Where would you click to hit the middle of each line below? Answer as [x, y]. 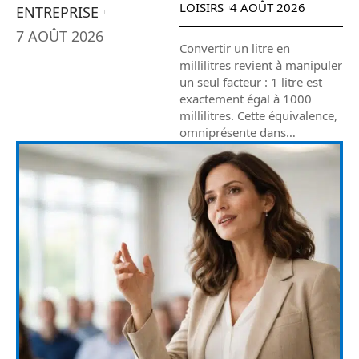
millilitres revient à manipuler [261, 65]
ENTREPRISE [57, 12]
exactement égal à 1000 [246, 99]
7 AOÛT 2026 [60, 36]
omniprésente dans [233, 133]
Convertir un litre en [235, 48]
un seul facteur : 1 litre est [251, 82]
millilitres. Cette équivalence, [258, 116]
